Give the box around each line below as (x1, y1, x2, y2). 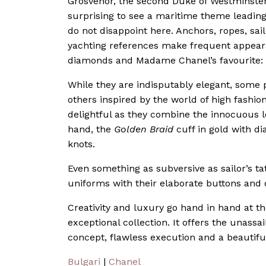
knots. (68, 138, 95, 150)
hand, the (68, 123, 114, 135)
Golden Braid (114, 123, 173, 135)
